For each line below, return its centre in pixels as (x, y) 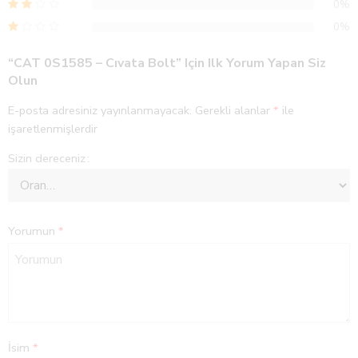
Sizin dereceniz (47, 158)
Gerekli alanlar (234, 110)
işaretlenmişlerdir (53, 128)
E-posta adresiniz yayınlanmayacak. (100, 110)
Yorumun (33, 231)
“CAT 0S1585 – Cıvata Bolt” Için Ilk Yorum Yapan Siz (167, 63)
